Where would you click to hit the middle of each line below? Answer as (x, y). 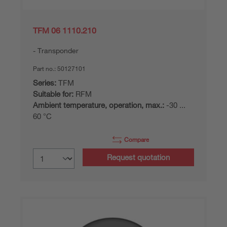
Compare (137, 139)
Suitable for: (53, 94)
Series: (45, 83)
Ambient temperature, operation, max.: (99, 105)
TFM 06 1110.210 (65, 30)
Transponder (58, 50)
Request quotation (138, 157)
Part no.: (45, 68)
